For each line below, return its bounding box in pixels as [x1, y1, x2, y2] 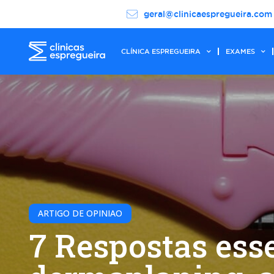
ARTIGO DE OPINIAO [38, 207, 122, 219]
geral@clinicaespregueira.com [143, 9, 272, 19]
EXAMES [226, 48, 256, 55]
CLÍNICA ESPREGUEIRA [121, 48, 201, 55]
